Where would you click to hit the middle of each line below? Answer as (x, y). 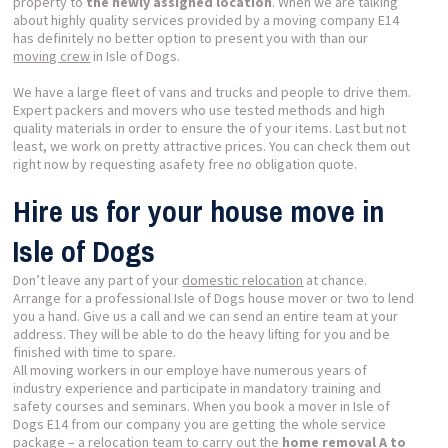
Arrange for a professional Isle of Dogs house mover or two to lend (214, 297)
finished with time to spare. (95, 351)
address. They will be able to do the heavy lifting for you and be (202, 333)
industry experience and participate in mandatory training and (197, 387)
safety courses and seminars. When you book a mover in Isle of (202, 405)
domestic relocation (243, 279)
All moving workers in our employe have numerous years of (190, 369)
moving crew (52, 55)
